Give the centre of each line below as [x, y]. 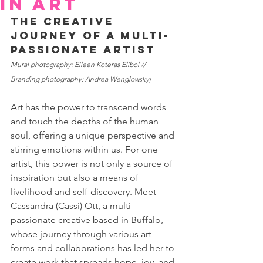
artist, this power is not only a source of [93, 163]
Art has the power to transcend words [90, 107]
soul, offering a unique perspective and [94, 135]
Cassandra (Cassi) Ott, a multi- [72, 206]
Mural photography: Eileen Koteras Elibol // [79, 64]
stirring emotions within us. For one [85, 149]
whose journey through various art [82, 234]
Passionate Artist [83, 50]
